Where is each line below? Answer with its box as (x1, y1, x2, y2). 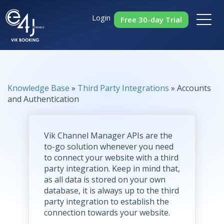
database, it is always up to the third (43, 185, 179, 196)
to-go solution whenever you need (43, 141, 173, 152)
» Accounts (171, 82, 211, 93)
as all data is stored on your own (43, 174, 165, 185)
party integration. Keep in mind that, (43, 163, 180, 174)
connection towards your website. (43, 207, 172, 218)
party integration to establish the (43, 196, 169, 207)
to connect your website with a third (43, 152, 178, 163)
